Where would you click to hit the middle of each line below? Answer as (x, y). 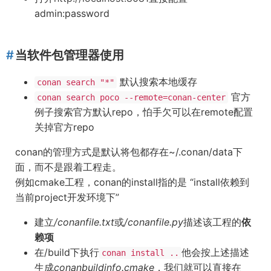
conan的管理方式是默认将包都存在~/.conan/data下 (129, 152)
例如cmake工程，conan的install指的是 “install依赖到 (132, 182)
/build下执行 (72, 252)
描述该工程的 (212, 222)
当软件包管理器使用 (70, 55)
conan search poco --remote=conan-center (131, 97)
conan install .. (140, 253)
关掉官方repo (64, 127)
